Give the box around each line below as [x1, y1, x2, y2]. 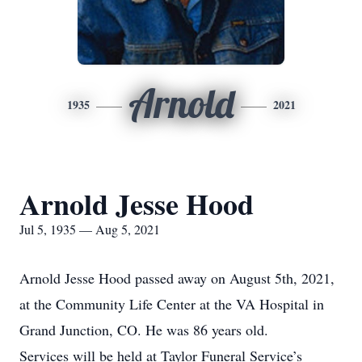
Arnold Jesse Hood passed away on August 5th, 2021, [19, 268, 335, 288]
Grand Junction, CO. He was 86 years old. [19, 320, 268, 339]
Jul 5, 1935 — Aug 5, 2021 [19, 221, 160, 238]
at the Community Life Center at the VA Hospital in [19, 294, 324, 314]
